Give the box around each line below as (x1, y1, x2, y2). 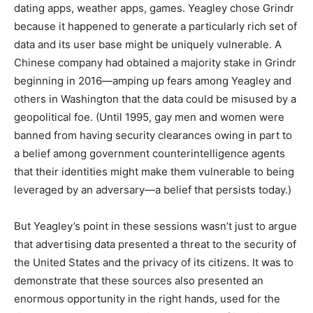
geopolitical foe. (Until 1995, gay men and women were (14, 110, 284, 124)
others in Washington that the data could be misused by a (14, 92, 296, 106)
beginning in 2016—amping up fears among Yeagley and (14, 74, 291, 88)
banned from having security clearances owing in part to (14, 129, 292, 143)
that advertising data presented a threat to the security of (14, 238, 296, 252)
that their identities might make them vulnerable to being (14, 165, 294, 179)
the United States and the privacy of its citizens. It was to (14, 256, 293, 270)
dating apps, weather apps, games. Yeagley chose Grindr (14, 1, 294, 15)
